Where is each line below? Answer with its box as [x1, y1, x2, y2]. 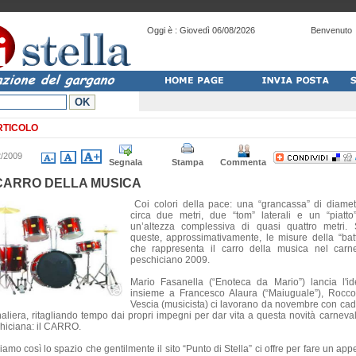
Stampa [172, 157, 203, 167]
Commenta [220, 157, 266, 167]
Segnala [109, 157, 142, 167]
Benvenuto [310, 25, 354, 35]
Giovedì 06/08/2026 [179, 25, 255, 35]
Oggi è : [144, 25, 180, 35]
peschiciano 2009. [130, 254, 210, 265]
